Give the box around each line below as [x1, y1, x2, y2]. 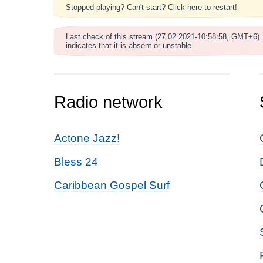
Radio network [54, 93, 163, 112]
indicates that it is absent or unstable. [66, 41, 194, 50]
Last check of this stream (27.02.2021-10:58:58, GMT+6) [66, 32, 259, 41]
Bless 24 [54, 156, 98, 168]
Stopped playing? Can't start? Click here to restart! [66, 3, 237, 12]
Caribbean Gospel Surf [54, 179, 170, 191]
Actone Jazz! [54, 132, 120, 144]
